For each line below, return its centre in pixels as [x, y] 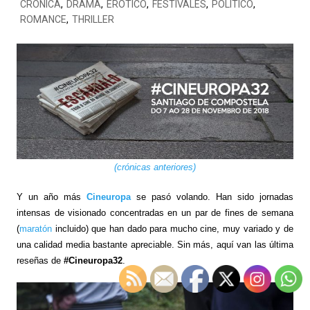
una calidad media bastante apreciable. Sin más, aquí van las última [155, 244]
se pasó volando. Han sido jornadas [212, 197]
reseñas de [40, 260]
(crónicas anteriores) [155, 167]
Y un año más [51, 197]
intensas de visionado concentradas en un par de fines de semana [155, 212]
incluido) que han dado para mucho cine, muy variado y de [173, 228]
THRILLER [93, 19]
